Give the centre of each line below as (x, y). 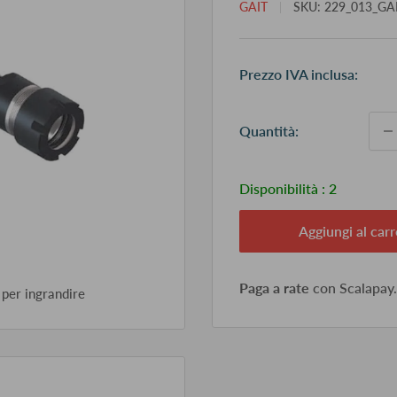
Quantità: (269, 131)
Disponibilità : (284, 188)
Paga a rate (274, 288)
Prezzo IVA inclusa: (299, 74)
